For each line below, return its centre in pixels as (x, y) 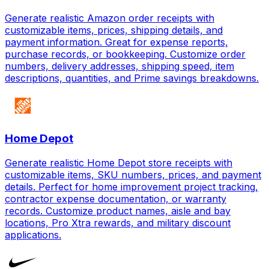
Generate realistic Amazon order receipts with (110, 18)
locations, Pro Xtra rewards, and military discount (118, 222)
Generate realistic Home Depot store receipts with (119, 162)
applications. (33, 234)
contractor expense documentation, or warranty (116, 198)
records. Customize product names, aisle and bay (118, 210)
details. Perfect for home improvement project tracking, (131, 186)
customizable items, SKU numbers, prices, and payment (133, 174)
